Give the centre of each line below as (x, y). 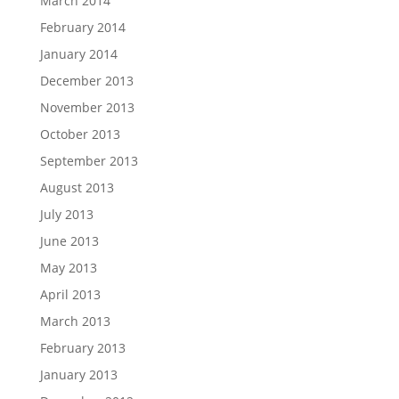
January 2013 (78, 374)
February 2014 (82, 27)
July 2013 (66, 214)
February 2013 (82, 347)
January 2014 (78, 53)
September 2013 (89, 160)
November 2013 (87, 107)
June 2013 (69, 240)
